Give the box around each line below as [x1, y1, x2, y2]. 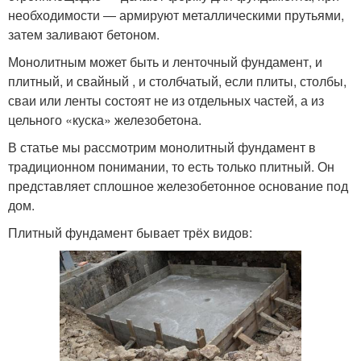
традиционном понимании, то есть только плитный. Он [8, 157, 334, 176]
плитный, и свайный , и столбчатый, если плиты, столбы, [8, 72, 346, 90]
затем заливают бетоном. [8, 25, 160, 44]
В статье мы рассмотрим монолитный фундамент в [8, 138, 316, 156]
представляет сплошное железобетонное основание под [8, 176, 348, 195]
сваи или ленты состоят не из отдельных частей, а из [8, 91, 324, 110]
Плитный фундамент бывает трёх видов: [8, 223, 252, 242]
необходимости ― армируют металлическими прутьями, [8, 6, 344, 24]
